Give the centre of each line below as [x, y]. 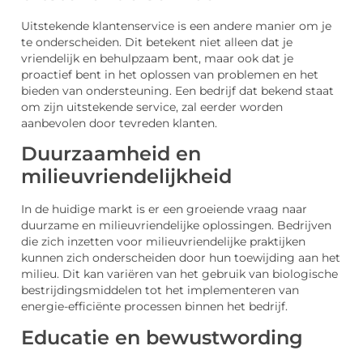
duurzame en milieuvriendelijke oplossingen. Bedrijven [176, 226]
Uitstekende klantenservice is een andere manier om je [176, 26]
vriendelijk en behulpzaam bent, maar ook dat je [157, 58]
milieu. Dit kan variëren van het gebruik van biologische [179, 274]
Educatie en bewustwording [162, 337]
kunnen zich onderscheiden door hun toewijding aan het [181, 258]
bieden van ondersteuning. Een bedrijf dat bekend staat [177, 90]
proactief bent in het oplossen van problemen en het [170, 74]
